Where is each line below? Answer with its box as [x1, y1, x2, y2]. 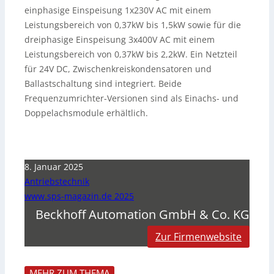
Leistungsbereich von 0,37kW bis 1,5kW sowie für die [24, 18, 241, 31]
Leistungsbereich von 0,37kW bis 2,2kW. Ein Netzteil [24, 48, 237, 60]
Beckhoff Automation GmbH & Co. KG [35, 205, 250, 223]
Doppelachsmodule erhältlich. [24, 106, 148, 119]
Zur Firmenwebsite [155, 229, 242, 243]
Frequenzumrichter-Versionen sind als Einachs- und [24, 92, 239, 104]
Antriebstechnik [24, 175, 89, 187]
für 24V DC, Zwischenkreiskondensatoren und [24, 62, 212, 75]
